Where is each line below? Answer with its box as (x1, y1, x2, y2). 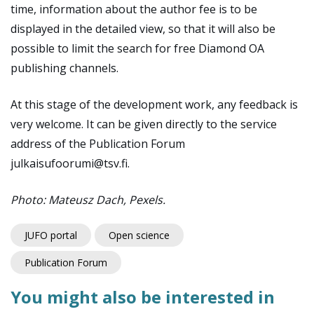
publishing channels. (11, 60, 118, 76)
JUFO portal (25, 228, 77, 242)
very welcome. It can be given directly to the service (11, 116, 277, 132)
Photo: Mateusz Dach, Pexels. (11, 191, 165, 207)
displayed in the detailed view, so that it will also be (11, 20, 275, 36)
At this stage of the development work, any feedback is (11, 96, 298, 112)
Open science (109, 228, 170, 242)
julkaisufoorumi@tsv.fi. (11, 155, 132, 171)
